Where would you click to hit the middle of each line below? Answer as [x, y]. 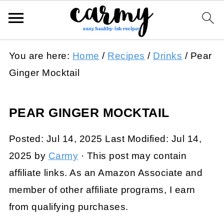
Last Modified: [137, 139]
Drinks [168, 56]
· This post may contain [132, 156]
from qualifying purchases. [68, 207]
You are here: [40, 56]
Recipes [126, 56]
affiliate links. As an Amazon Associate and [106, 173]
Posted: [27, 139]
